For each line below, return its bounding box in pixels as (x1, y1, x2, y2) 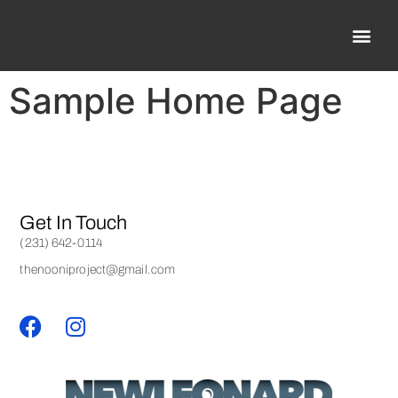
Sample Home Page (9, 79, 343, 123)
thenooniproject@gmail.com (20, 263, 176, 277)
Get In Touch (20, 212, 127, 235)
